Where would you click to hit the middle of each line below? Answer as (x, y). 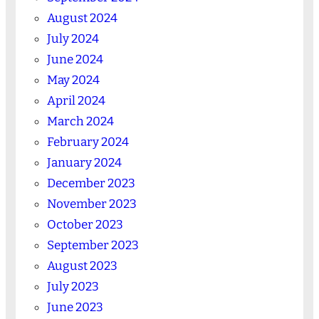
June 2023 (75, 307)
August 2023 (82, 266)
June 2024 (75, 59)
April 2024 (76, 100)
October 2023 (85, 224)
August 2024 (82, 18)
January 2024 (84, 162)
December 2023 (91, 183)
